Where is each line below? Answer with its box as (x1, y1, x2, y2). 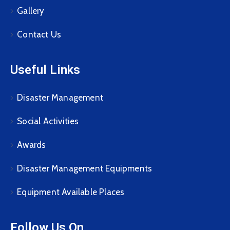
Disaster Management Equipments (17, 163, 152, 174)
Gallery (17, 6, 45, 16)
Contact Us (17, 29, 62, 40)
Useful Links (10, 63, 80, 78)
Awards (17, 140, 46, 150)
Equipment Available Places (17, 187, 125, 198)
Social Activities (17, 116, 79, 127)
